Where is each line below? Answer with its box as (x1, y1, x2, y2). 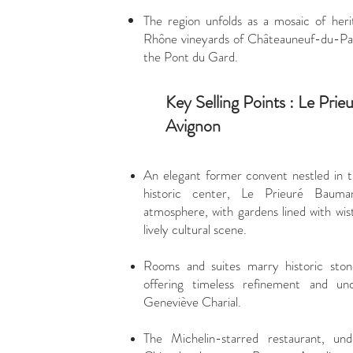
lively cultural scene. (143, 220, 250, 239)
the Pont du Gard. (143, 47, 238, 66)
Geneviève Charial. (143, 292, 241, 311)
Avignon (165, 113, 225, 138)
